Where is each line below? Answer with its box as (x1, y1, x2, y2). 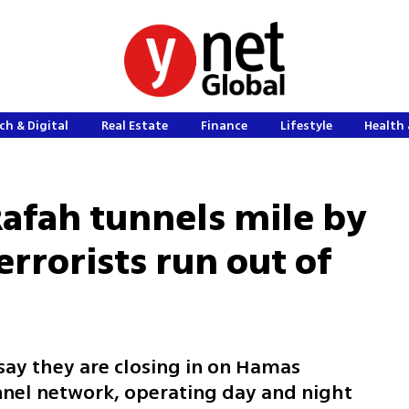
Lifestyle (279, 117, 332, 134)
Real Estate (101, 117, 169, 134)
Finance (200, 117, 247, 134)
